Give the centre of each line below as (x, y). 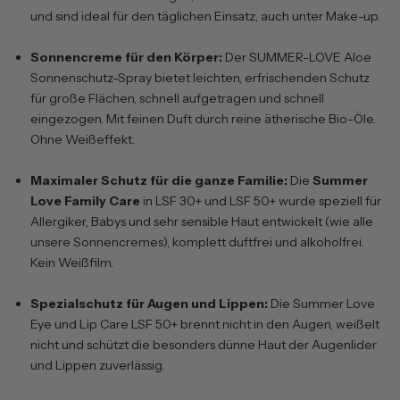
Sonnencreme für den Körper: (126, 57)
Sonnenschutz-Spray (91, 77)
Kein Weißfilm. (72, 262)
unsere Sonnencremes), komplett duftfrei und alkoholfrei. (197, 242)
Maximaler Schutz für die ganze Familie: (159, 180)
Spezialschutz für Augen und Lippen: (149, 303)
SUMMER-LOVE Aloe (310, 57)
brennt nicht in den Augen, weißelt (279, 324)
